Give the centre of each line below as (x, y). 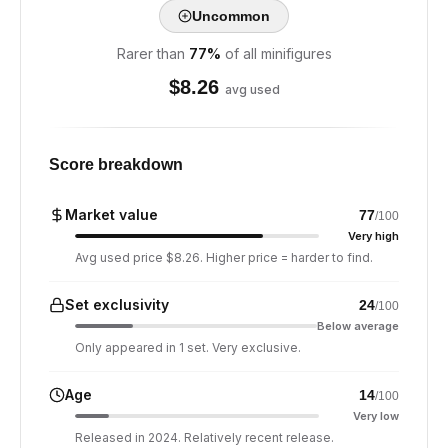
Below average (358, 326)
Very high (373, 236)
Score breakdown (116, 164)
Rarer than (150, 53)
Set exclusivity (117, 304)
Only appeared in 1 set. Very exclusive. (188, 347)
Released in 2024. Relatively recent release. (204, 437)
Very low (376, 416)
